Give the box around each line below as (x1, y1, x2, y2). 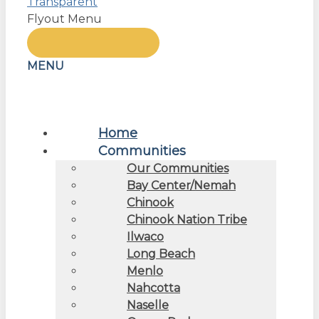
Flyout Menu (27, 12, 102, 26)
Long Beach (127, 246, 195, 261)
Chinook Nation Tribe (127, 212, 247, 226)
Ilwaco (127, 229, 164, 244)
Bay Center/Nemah (127, 178, 236, 192)
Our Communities (127, 161, 229, 175)
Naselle (127, 298, 169, 312)
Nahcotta (127, 281, 180, 295)
